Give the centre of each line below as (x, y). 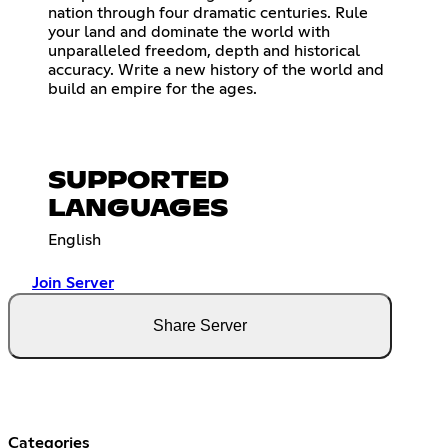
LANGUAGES (138, 208)
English (74, 239)
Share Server (200, 325)
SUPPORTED (138, 180)
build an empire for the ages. (152, 88)
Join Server (73, 282)
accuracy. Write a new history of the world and (216, 69)
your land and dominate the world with (189, 31)
